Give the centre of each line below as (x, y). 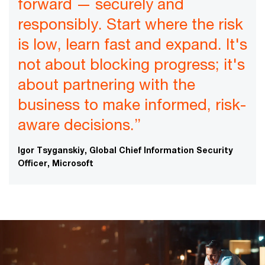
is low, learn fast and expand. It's (132, 44)
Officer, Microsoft (56, 163)
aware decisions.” (79, 124)
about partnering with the (106, 84)
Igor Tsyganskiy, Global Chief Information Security (125, 150)
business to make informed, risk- (132, 104)
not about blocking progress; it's (131, 64)
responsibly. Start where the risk (130, 24)
